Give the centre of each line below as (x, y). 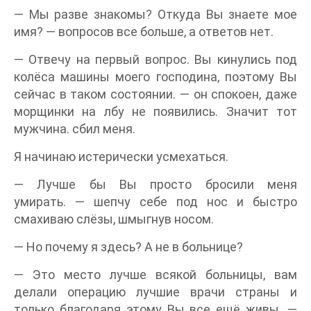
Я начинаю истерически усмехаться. (121, 156)
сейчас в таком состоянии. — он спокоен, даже (155, 94)
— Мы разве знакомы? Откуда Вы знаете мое (155, 14)
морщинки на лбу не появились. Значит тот (155, 111)
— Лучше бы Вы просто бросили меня (155, 184)
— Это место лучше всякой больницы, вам (155, 274)
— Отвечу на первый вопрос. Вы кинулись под (155, 59)
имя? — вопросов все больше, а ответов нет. (144, 31)
